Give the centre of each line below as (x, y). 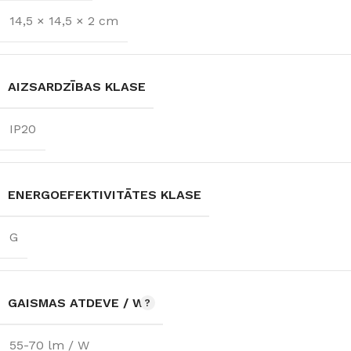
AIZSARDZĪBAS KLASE (77, 86)
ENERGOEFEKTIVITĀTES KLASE (105, 194)
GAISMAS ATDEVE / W (76, 302)
